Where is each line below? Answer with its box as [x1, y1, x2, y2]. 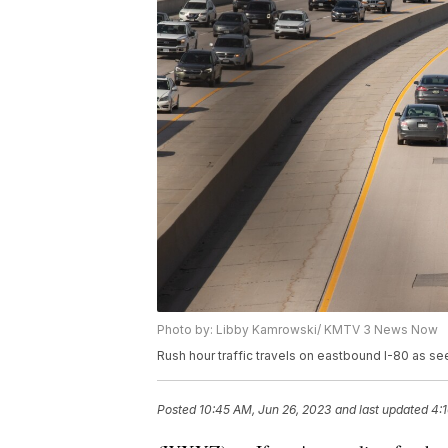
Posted [157, 401, 199, 417]
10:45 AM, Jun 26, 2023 [199, 401, 331, 417]
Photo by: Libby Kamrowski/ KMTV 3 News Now [157, 321, 438, 337]
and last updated [335, 401, 428, 417]
